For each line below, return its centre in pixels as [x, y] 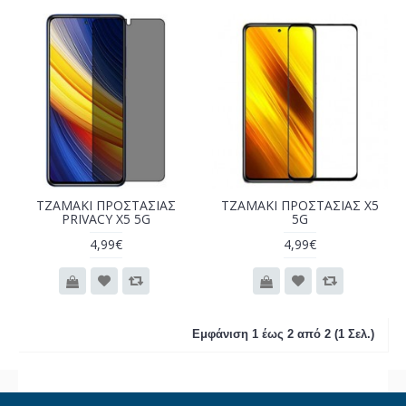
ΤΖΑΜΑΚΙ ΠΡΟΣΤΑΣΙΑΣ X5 [300, 205]
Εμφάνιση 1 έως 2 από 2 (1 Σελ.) [283, 334]
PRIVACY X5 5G [106, 219]
